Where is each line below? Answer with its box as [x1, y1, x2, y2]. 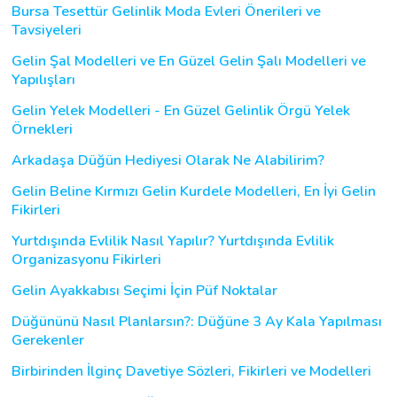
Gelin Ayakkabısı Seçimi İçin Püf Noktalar [12, 280, 277, 300]
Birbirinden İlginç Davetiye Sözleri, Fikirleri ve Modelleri [12, 361, 371, 381]
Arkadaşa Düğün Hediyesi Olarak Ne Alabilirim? [12, 150, 324, 170]
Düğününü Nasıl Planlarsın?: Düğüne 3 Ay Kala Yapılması [12, 311, 382, 331]
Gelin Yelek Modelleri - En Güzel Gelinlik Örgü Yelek [12, 100, 350, 121]
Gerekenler [12, 330, 84, 350]
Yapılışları [12, 69, 75, 90]
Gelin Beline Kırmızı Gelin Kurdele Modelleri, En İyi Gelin [12, 181, 376, 201]
